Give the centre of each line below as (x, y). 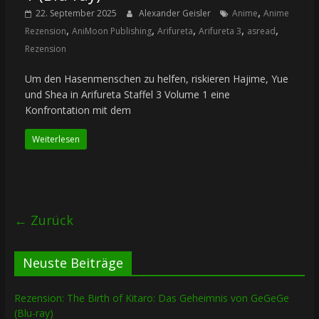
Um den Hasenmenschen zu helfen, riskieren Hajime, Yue (156, 79)
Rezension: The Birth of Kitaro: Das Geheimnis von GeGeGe (151, 298)
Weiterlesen (56, 140)
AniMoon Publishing (111, 31)
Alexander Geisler (176, 14)
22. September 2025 (76, 14)
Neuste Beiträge (73, 263)
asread (261, 31)
